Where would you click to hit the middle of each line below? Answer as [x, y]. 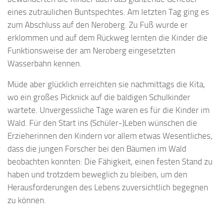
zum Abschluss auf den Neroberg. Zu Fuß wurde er [98, 25]
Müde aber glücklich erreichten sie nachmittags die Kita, [106, 84]
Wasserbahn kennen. [45, 63]
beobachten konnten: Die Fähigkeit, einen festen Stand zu [110, 162]
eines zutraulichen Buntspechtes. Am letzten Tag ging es [108, 12]
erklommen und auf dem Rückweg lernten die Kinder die [108, 37]
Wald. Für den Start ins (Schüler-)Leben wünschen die [102, 123]
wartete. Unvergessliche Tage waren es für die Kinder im [109, 110]
